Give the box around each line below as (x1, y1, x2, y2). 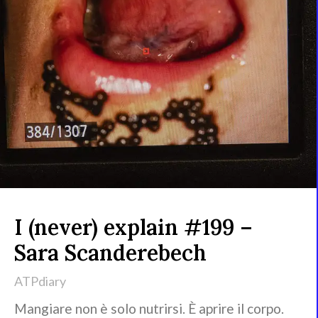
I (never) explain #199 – (14, 214, 253, 241)
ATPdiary (14, 273, 66, 290)
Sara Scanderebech (14, 239, 207, 267)
